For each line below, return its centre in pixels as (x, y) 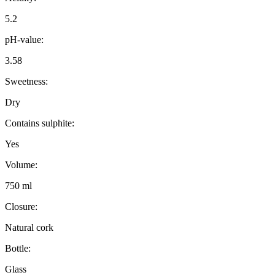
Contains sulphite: (40, 123)
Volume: (21, 165)
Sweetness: (26, 82)
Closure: (21, 207)
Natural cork (29, 228)
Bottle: (18, 249)
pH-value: (24, 40)
